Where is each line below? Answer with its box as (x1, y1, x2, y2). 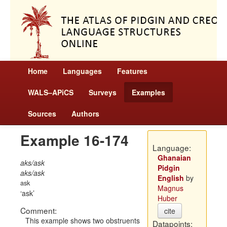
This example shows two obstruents (25, 215, 140, 225)
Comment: (20, 205, 57, 216)
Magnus (157, 183, 183, 193)
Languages (63, 66, 102, 76)
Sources (28, 108, 56, 119)
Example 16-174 (20, 130, 129, 150)
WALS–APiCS (28, 87, 73, 97)
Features (117, 66, 147, 76)
